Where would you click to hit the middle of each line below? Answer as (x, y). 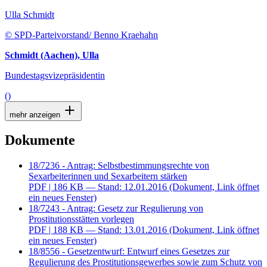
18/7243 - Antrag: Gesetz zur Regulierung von (116, 209)
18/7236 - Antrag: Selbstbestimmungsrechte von (119, 166)
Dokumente (40, 140)
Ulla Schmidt (30, 14)
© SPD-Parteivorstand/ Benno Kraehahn (81, 35)
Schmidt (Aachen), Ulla (52, 55)
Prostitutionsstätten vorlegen (81, 219)
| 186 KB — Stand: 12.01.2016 (108, 187)
